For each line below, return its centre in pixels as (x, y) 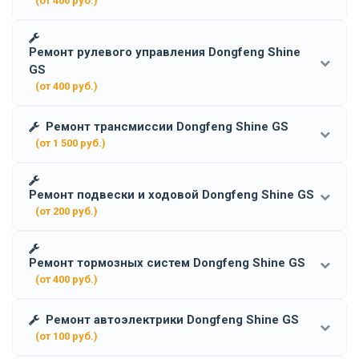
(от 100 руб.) (67, 336)
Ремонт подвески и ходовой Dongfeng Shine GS (171, 194)
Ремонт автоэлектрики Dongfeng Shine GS (172, 319)
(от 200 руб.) (67, 211)
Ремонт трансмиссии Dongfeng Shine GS (167, 126)
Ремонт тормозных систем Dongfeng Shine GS (167, 262)
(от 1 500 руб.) (71, 143)
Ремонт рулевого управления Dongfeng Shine (165, 52)
